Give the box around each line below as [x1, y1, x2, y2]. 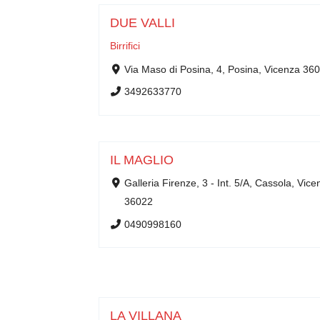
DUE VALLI [110, 16, 175, 30]
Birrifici [110, 40, 140, 51]
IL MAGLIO [110, 153, 174, 167]
